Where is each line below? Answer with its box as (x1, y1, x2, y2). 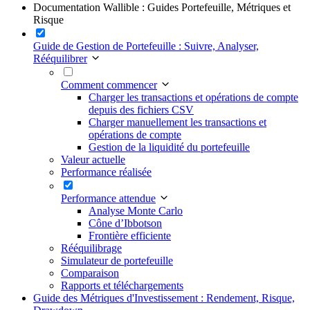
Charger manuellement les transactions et (89, 116, 266, 128)
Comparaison (61, 266, 119, 279)
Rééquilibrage (61, 241, 122, 254)
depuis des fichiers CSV (89, 103, 194, 116)
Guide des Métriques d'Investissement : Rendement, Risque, (33, 291, 295, 304)
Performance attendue (61, 192, 156, 204)
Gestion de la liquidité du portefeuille (89, 140, 250, 153)
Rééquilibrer (33, 52, 87, 64)
